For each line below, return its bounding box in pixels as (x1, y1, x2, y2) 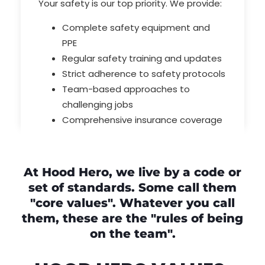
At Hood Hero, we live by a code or (24, 165, 241, 180)
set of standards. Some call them (28, 180, 237, 195)
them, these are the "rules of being (22, 211, 243, 226)
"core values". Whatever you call (30, 196, 235, 211)
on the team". (89, 227, 176, 241)
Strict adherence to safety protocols (62, 67, 225, 80)
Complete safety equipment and (62, 21, 210, 34)
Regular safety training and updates (62, 52, 222, 65)
